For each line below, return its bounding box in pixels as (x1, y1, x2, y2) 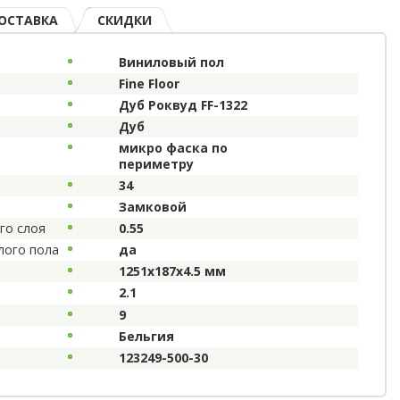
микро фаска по (118, 138, 228, 156)
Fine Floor (118, 74, 179, 92)
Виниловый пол (118, 53, 224, 71)
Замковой (118, 197, 187, 215)
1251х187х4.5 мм (118, 262, 226, 279)
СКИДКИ (97, 11, 153, 29)
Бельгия (118, 327, 174, 345)
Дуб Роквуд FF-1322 (118, 96, 247, 113)
